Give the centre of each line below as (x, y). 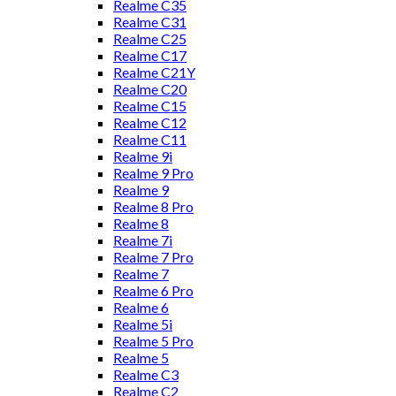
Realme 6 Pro (153, 290)
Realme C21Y (154, 72)
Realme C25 (150, 38)
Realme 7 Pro (153, 257)
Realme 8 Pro (153, 206)
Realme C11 (150, 139)
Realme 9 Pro (153, 173)
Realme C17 (150, 55)
